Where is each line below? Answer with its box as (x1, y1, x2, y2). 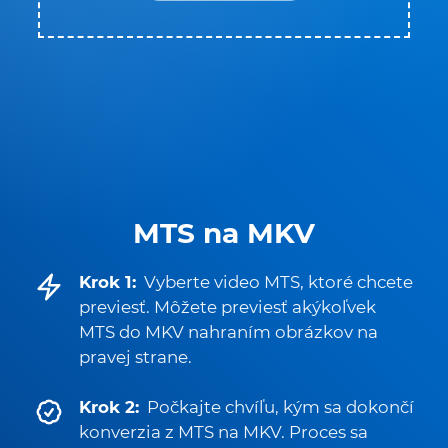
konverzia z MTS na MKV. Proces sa (79, 422, 368, 442)
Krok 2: (79, 397, 139, 417)
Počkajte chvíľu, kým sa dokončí (147, 397, 414, 417)
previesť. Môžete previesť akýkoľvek (79, 297, 376, 317)
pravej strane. (79, 347, 192, 367)
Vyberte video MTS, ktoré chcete (144, 272, 413, 292)
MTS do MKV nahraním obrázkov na (79, 322, 378, 342)
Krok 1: (79, 272, 136, 292)
